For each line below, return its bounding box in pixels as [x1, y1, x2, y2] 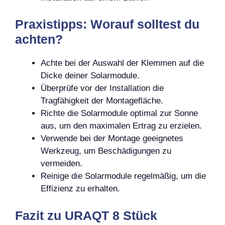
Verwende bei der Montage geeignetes [41, 134, 183, 143]
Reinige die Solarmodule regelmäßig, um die [41, 171, 206, 181]
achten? [15, 32, 63, 46]
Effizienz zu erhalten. [41, 184, 120, 193]
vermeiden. [41, 159, 82, 168]
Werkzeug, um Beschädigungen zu [41, 146, 171, 156]
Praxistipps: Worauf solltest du [15, 17, 199, 31]
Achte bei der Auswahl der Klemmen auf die [41, 58, 204, 68]
